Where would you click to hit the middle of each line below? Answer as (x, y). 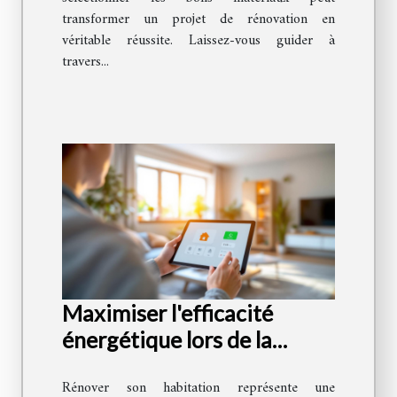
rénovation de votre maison (197, 366)
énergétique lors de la (167, 340)
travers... (86, 62)
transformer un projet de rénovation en (198, 20)
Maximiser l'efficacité (167, 313)
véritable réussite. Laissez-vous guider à (198, 41)
